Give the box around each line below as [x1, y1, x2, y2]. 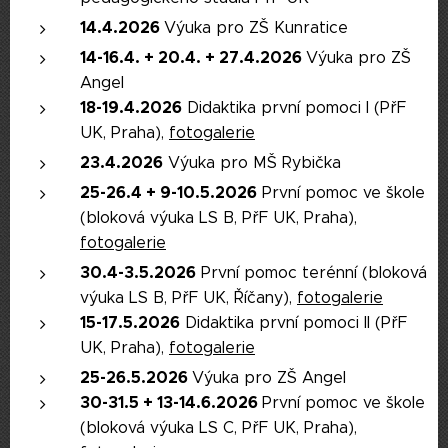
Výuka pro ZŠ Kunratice [164, 18, 348, 37]
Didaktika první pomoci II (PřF [180, 313, 407, 332]
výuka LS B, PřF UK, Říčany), [80, 288, 297, 307]
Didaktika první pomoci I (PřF [182, 98, 406, 117]
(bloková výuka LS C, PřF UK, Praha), [80, 418, 357, 437]
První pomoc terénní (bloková [196, 263, 427, 282]
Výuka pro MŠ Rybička [163, 153, 341, 172]
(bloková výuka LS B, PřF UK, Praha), [80, 208, 357, 227]
